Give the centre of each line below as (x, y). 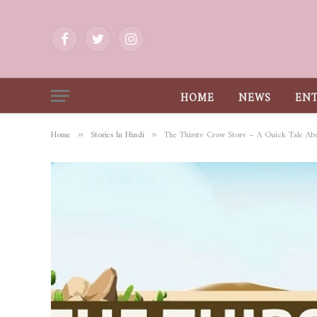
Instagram (151, 45)
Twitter (111, 45)
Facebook (83, 45)
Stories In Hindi (117, 132)
